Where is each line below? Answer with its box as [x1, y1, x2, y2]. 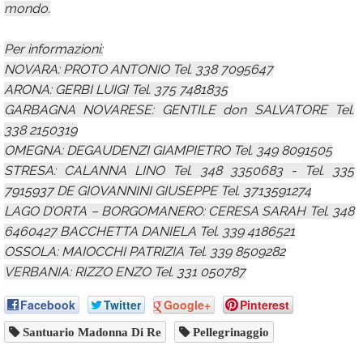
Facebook [20, 297, 75, 313]
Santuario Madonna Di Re [19, 326, 161, 338]
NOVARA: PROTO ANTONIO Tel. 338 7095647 [4, 62, 273, 77]
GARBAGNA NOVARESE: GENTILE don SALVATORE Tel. [4, 102, 354, 117]
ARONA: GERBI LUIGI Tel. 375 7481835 [4, 82, 228, 97]
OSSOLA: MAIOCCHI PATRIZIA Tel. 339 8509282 [4, 244, 285, 259]
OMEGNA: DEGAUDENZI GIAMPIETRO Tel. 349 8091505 [4, 143, 332, 158]
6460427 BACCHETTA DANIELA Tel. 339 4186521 [4, 224, 295, 239]
